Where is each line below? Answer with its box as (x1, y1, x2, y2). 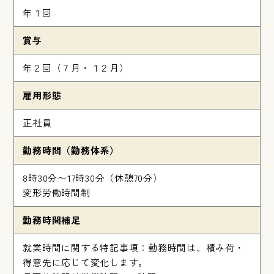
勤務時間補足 (23, 213, 81, 227)
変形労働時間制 (23, 186, 91, 199)
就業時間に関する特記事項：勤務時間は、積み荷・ (23, 241, 245, 254)
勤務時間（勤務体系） (23, 144, 119, 157)
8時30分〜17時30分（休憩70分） (23, 171, 163, 185)
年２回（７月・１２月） (23, 61, 129, 75)
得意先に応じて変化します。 (23, 256, 149, 269)
